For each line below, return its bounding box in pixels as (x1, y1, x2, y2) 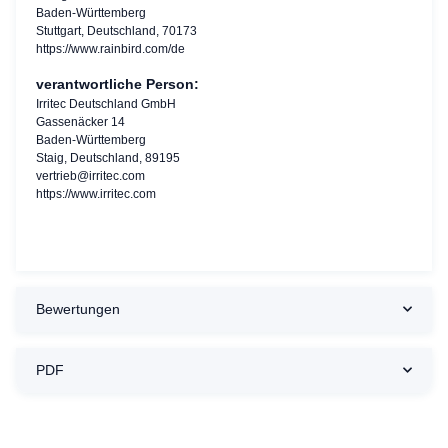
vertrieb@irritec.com (36, 168, 145, 183)
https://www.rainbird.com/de (36, 41, 185, 56)
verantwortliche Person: (36, 75, 199, 92)
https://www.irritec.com (36, 186, 156, 201)
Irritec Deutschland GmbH (36, 96, 176, 111)
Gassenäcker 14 (36, 114, 125, 129)
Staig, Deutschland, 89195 (36, 150, 180, 165)
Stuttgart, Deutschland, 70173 (36, 23, 197, 38)
